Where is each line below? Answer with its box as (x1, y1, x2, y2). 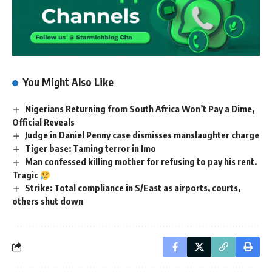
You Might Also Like (22, 75, 114, 89)
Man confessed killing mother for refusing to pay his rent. (25, 156, 257, 168)
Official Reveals (12, 117, 75, 128)
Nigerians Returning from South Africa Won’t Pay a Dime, (25, 103, 255, 115)
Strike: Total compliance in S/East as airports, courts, (25, 182, 241, 194)
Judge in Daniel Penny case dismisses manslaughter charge (25, 129, 260, 141)
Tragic (12, 169, 40, 181)
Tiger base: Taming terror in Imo (25, 143, 157, 154)
